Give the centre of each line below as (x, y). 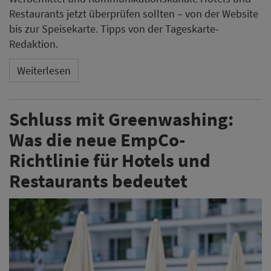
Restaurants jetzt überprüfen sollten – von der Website (134, 13)
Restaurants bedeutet (98, 180)
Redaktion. (34, 44)
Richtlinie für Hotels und (110, 160)
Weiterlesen (44, 71)
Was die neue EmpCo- (97, 139)
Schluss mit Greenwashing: (121, 119)
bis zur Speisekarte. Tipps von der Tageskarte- (114, 28)
